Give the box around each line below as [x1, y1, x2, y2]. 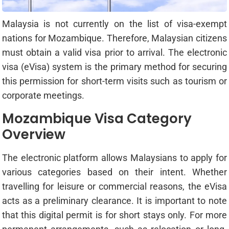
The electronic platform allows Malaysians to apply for [2, 152, 227, 164]
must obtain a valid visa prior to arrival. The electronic [2, 47, 227, 58]
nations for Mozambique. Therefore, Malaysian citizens [2, 33, 227, 44]
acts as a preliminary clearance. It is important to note [2, 195, 227, 207]
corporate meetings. [2, 90, 84, 101]
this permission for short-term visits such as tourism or [2, 76, 227, 87]
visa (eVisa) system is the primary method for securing [2, 61, 227, 73]
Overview [2, 125, 65, 144]
